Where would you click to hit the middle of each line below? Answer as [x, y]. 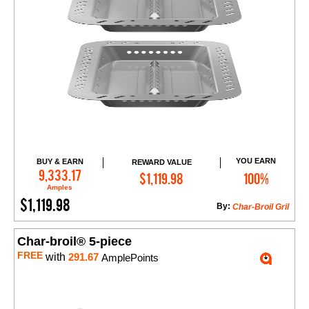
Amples [60, 188]
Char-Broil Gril [261, 207]
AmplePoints [129, 258]
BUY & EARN [60, 162]
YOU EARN [256, 161]
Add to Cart [168, 172]
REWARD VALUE [161, 162]
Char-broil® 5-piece [74, 242]
